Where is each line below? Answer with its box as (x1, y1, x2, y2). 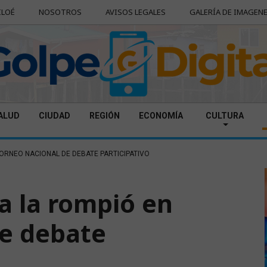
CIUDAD (39, 111, 70, 120)
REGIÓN (89, 111, 120, 120)
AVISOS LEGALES (105, 7, 166, 17)
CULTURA (205, 111, 244, 120)
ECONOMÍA (139, 111, 183, 120)
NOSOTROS (38, 7, 82, 17)
